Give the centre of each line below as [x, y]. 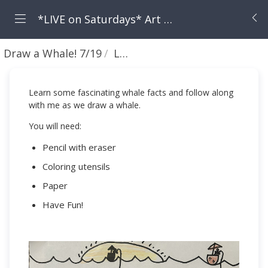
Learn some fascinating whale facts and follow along [131, 92]
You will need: [55, 126]
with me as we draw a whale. [85, 105]
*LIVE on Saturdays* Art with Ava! [99, 19]
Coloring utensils [77, 166]
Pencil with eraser [79, 147]
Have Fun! [64, 205]
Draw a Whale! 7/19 [53, 53]
